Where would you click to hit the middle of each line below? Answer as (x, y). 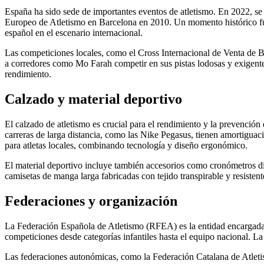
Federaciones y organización (91, 201)
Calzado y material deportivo (93, 99)
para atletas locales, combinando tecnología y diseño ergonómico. (126, 146)
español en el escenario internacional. (74, 33)
